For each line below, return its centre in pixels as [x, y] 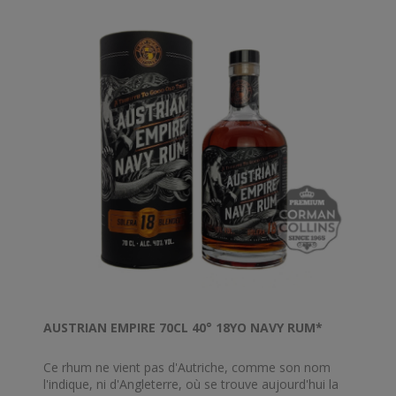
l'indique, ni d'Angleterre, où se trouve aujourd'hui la [191, 384]
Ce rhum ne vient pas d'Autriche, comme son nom [187, 367]
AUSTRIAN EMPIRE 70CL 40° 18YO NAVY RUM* [183, 327]
